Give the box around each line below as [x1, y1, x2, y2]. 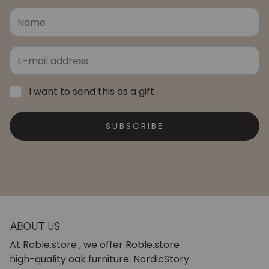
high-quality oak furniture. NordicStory [10, 252, 189, 267]
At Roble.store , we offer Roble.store [10, 238, 180, 252]
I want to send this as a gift [29, 85, 154, 99]
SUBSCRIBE [105, 120, 164, 133]
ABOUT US [10, 220, 59, 234]
